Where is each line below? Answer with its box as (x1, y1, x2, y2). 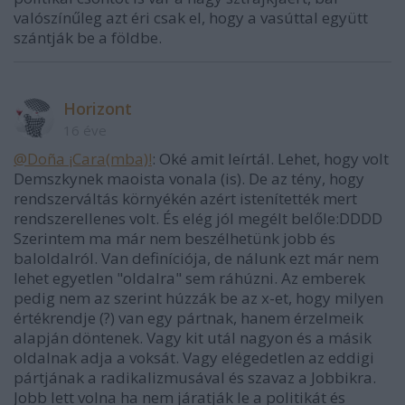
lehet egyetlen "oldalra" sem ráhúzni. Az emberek (14, 268, 365, 288)
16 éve (63, 121, 107, 139)
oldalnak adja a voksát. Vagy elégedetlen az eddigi (14, 347, 374, 368)
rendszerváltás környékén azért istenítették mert (14, 188, 357, 209)
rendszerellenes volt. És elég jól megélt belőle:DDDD (14, 208, 382, 229)
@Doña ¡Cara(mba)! (14, 148, 152, 169)
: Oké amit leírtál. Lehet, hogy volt (152, 148, 389, 169)
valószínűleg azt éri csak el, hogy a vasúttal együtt (14, 7, 368, 28)
